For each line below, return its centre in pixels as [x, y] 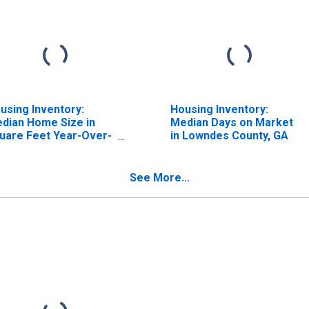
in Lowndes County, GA [229, 135]
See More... [160, 177]
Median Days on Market [231, 122]
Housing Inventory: [219, 109]
